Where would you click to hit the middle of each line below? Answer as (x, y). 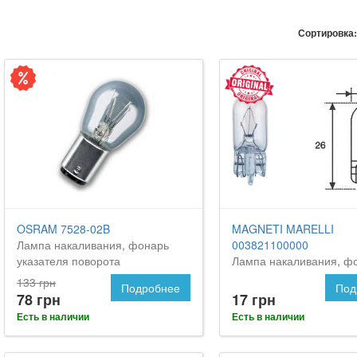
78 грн (39, 299)
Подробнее (150, 287)
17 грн (253, 299)
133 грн (36, 282)
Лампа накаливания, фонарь (93, 244)
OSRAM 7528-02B (63, 228)
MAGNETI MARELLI (282, 228)
